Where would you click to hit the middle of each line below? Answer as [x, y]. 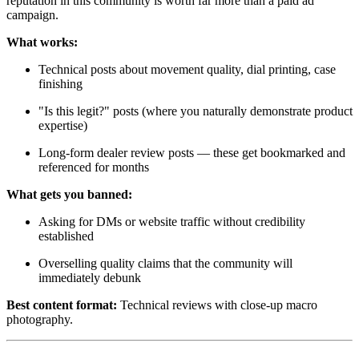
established [66, 236]
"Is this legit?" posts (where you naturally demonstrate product [196, 111]
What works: [42, 42]
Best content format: [62, 305]
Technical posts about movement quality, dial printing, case [187, 70]
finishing [61, 84]
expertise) [63, 126]
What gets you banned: [69, 195]
